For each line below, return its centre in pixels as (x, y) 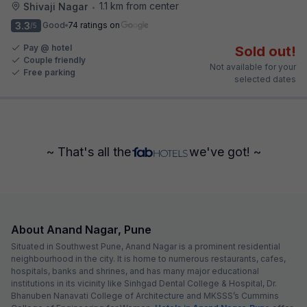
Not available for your (253, 66)
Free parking (49, 72)
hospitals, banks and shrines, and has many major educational (135, 271)
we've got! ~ (225, 151)
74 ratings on (94, 25)
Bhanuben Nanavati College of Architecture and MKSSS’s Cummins (145, 295)
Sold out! (266, 51)
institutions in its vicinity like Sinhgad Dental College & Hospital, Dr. (144, 283)
